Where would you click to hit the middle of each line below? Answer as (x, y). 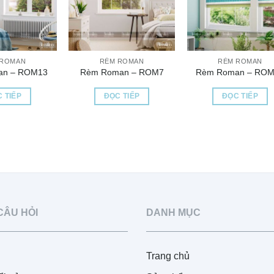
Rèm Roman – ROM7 (122, 72)
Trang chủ (168, 256)
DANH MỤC (173, 213)
